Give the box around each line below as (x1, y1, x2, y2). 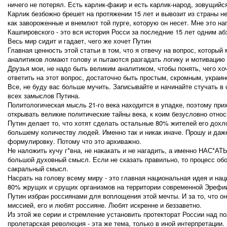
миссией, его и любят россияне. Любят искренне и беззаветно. (8, 200, 202, 210)
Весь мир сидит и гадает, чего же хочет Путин (8, 36, 151, 46)
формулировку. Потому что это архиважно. (8, 136, 141, 146)
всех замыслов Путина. (8, 91, 80, 101)
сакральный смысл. (8, 164, 68, 174)
